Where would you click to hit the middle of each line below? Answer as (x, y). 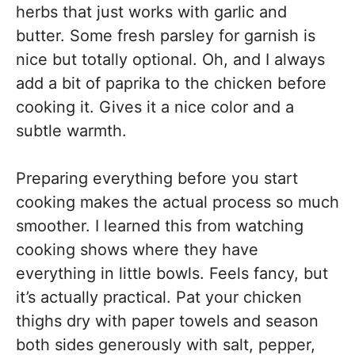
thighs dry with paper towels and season (167, 321)
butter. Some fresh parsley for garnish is (166, 35)
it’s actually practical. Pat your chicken (159, 297)
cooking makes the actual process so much (177, 202)
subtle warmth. (71, 130)
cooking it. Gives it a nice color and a (155, 107)
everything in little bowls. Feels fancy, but (172, 273)
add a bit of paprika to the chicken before (171, 83)
